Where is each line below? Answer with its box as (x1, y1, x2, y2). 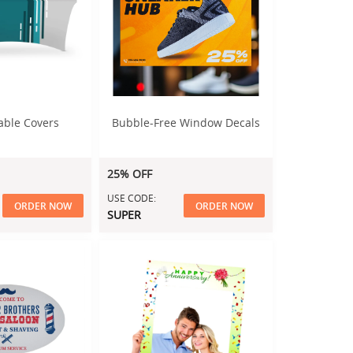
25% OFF (107, 166, 152, 181)
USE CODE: (107, 191, 156, 204)
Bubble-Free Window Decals (112, 115, 260, 130)
